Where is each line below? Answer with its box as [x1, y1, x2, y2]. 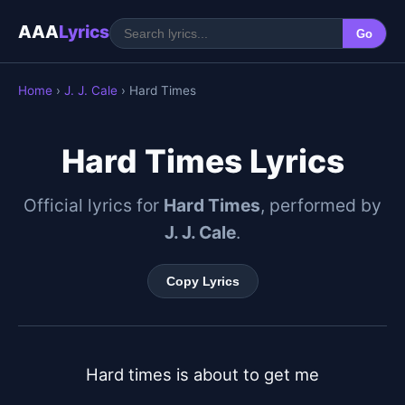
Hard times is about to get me [86, 364, 319, 384]
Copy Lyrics [165, 274, 240, 288]
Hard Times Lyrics [61, 142, 344, 181]
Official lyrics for [24, 194, 164, 216]
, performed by [260, 194, 381, 216]
